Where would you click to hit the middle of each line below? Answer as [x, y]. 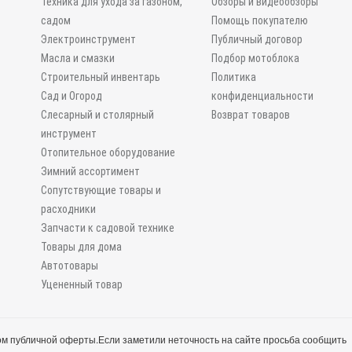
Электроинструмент [89, 39]
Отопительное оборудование [108, 152]
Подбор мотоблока [255, 58]
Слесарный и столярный [98, 115]
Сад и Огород [72, 96]
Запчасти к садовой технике [108, 228]
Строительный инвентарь [101, 77]
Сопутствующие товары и [101, 190]
